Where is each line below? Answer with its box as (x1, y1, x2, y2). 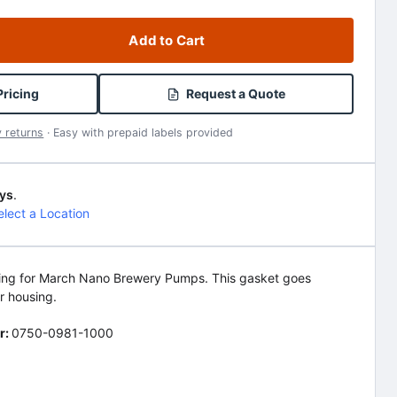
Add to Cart (128, 32, 206, 49)
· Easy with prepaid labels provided (43, 126, 234, 139)
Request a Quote (185, 86, 285, 101)
